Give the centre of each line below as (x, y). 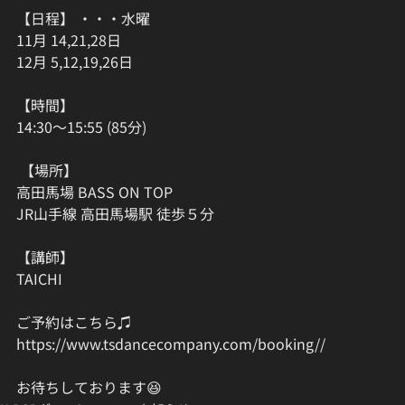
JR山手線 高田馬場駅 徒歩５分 (115, 214)
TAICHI (43, 279)
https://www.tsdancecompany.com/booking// (171, 344)
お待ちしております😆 (89, 387)
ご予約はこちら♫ (74, 322)
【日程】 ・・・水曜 (83, 19)
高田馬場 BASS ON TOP (96, 192)
